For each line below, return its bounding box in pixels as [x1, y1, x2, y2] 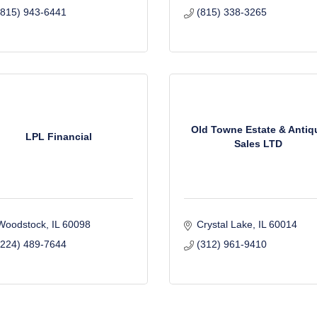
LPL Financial [25, 130, 92, 142]
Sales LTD [234, 137, 283, 149]
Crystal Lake [196, 219, 253, 230]
